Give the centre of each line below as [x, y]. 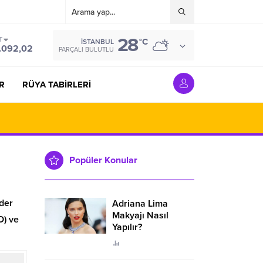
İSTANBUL [97, 42]
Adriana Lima [140, 204]
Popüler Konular [103, 160]
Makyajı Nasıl [140, 215]
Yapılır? [127, 227]
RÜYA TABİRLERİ [57, 85]
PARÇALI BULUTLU [86, 50]
